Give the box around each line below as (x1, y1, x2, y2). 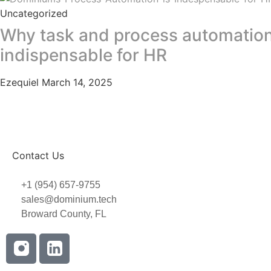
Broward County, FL (21, 208, 106, 219)
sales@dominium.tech (21, 194, 117, 204)
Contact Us (12, 149, 64, 162)
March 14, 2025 (42, 76, 113, 89)
